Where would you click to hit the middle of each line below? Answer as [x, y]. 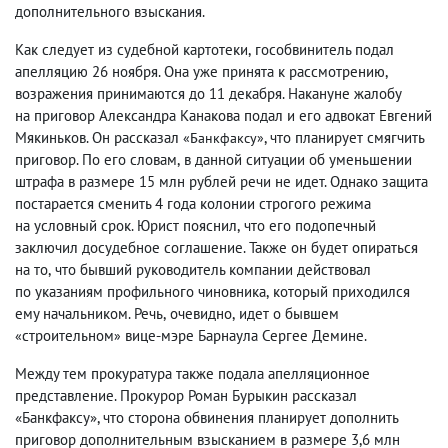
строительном [68, 335]
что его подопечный [310, 225]
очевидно [201, 313]
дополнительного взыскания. [110, 11]
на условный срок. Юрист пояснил [126, 225]
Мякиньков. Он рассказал [99, 137]
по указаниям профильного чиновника [140, 291]
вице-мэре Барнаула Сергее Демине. [244, 335]
